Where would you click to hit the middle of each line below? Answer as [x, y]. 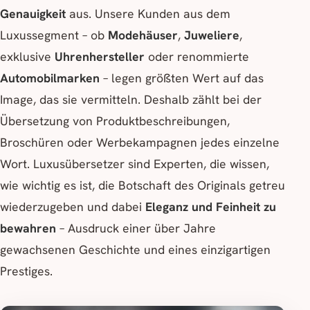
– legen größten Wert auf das [182, 78]
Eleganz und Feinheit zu [211, 207]
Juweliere [212, 35]
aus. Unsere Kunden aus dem [148, 14]
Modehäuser [143, 35]
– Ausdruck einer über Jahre [136, 228]
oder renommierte [197, 57]
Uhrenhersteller [100, 57]
